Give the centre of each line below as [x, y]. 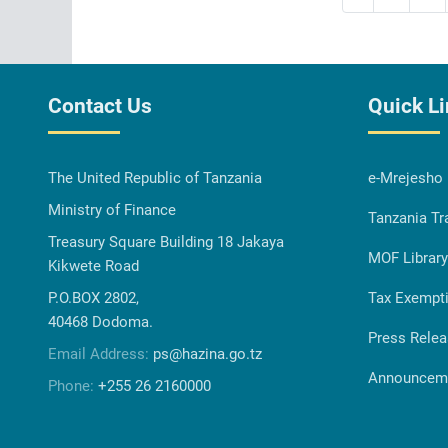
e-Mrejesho [405, 177]
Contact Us [100, 105]
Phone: [73, 385]
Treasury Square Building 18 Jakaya [166, 241]
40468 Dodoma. [100, 321]
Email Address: [100, 353]
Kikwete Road [93, 265]
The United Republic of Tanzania [155, 177]
